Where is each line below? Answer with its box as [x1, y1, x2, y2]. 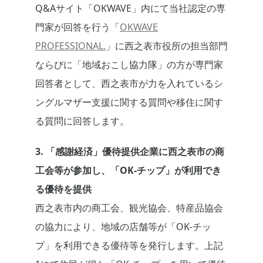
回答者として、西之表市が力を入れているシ [35, 77, 223, 90]
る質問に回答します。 [35, 114, 129, 128]
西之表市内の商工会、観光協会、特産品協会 [35, 201, 223, 215]
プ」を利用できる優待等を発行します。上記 [35, 239, 223, 252]
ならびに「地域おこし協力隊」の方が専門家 [35, 58, 223, 72]
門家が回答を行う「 [35, 21, 120, 34]
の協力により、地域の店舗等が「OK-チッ [35, 220, 211, 234]
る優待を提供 [35, 183, 92, 196]
